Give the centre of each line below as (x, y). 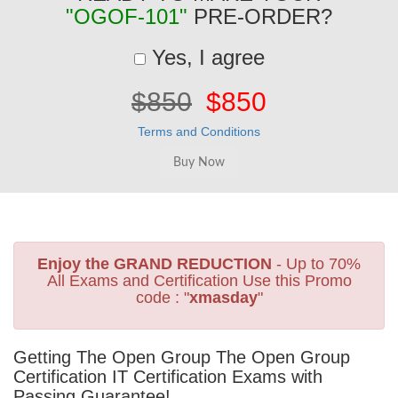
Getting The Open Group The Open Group (182, 357)
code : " (162, 298)
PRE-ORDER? (260, 16)
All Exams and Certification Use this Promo (199, 281)
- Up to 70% (316, 264)
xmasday (223, 298)
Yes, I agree (205, 57)
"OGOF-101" (127, 16)
